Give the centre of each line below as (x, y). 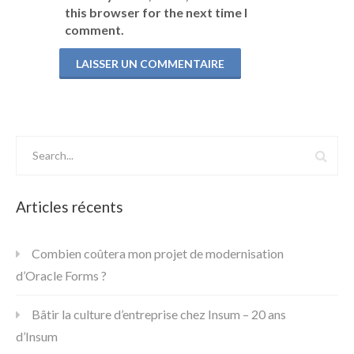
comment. (94, 29)
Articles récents (70, 206)
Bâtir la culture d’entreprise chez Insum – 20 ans (159, 314)
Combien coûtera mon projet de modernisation (158, 253)
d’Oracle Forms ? (61, 275)
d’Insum (37, 336)
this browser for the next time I (156, 12)
